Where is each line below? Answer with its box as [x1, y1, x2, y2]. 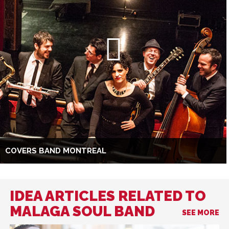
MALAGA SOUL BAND [10, 202, 155, 220]
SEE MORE [182, 208, 219, 217]
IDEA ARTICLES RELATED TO [10, 187, 206, 204]
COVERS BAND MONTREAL [5, 146, 106, 155]
